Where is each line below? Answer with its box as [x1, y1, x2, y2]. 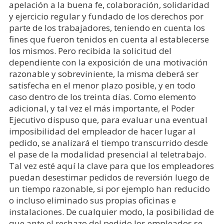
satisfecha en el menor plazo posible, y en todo [8, 79, 195, 91]
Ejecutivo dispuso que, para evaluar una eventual [8, 114, 207, 125]
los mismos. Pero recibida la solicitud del [8, 45, 171, 56]
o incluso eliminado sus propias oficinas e [8, 194, 176, 206]
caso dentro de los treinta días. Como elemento [8, 91, 196, 102]
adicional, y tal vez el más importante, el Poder [8, 102, 194, 114]
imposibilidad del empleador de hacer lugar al [8, 125, 195, 137]
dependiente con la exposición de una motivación [8, 56, 208, 68]
